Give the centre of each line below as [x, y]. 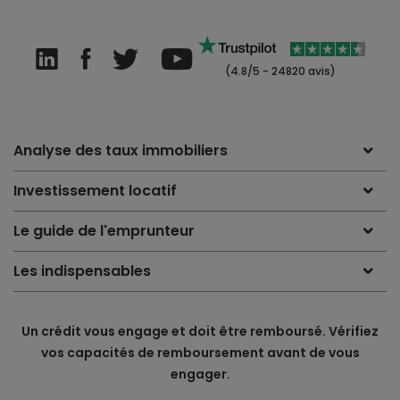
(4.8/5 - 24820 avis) [279, 71]
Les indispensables [82, 271]
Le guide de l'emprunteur [104, 231]
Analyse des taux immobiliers [121, 151]
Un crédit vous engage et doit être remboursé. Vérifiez [200, 332]
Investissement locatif [95, 191]
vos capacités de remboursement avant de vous [200, 353]
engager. [200, 375]
